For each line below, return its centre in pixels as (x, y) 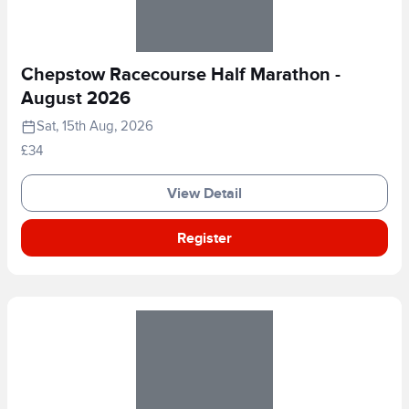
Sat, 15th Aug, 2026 (95, 126)
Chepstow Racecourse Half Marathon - (181, 75)
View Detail (204, 193)
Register (204, 238)
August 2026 (76, 99)
